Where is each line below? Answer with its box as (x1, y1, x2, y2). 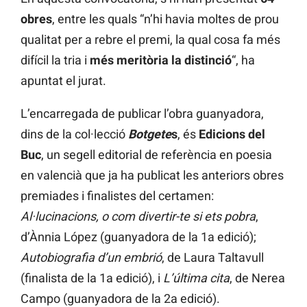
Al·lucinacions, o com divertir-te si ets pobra (21, 208, 256, 223)
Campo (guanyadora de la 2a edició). (21, 291, 220, 306)
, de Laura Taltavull (162, 249, 264, 265)
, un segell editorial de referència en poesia (41, 147, 272, 162)
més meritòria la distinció (90, 52, 232, 67)
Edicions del (196, 126, 265, 141)
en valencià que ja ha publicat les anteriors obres (21, 167, 284, 182)
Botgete (128, 126, 171, 141)
